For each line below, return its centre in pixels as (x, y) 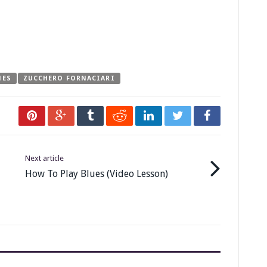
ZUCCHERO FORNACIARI (69, 79)
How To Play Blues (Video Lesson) (97, 174)
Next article (44, 159)
